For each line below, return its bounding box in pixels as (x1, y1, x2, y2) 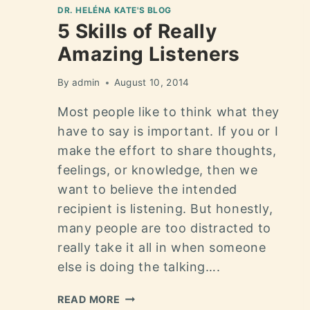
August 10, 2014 (113, 77, 190, 89)
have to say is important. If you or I (57, 124, 279, 139)
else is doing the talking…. (57, 259, 221, 275)
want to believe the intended (57, 182, 237, 197)
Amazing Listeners (57, 42, 240, 66)
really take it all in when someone (57, 240, 266, 255)
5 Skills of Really (57, 19, 217, 44)
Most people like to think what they (57, 104, 280, 120)
